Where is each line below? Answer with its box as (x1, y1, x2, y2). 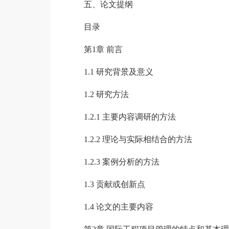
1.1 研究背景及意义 (83, 67, 153, 76)
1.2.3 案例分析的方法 (83, 157, 159, 166)
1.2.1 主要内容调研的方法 (83, 112, 176, 121)
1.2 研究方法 (83, 90, 129, 99)
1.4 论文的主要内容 (83, 202, 153, 211)
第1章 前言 (83, 45, 123, 54)
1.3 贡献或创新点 (83, 180, 145, 189)
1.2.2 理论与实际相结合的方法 (83, 135, 192, 144)
